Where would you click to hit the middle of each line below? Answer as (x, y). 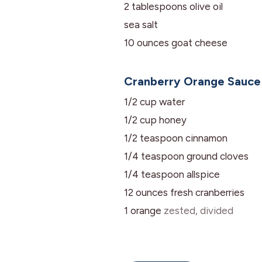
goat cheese (199, 43)
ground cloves (218, 156)
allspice (203, 175)
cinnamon (206, 138)
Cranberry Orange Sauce (192, 82)
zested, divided (199, 211)
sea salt (141, 25)
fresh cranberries (207, 193)
